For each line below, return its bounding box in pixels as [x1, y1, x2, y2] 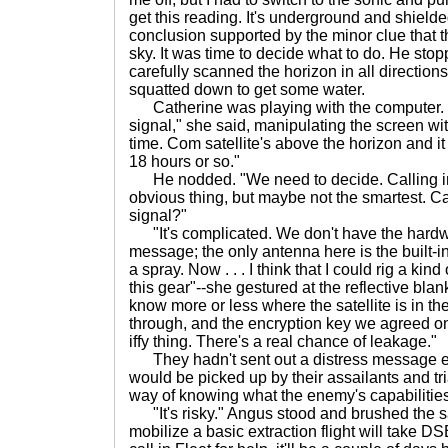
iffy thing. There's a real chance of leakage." [129, 333, 437, 350]
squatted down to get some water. [129, 81, 365, 98]
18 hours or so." [129, 153, 240, 170]
